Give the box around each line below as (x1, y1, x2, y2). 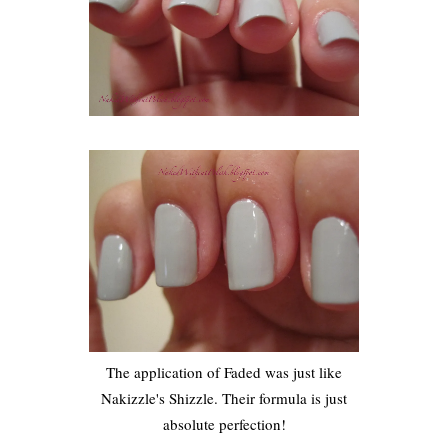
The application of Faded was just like (106, 362, 342, 383)
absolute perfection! (162, 414, 286, 435)
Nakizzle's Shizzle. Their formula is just (101, 388, 347, 409)
